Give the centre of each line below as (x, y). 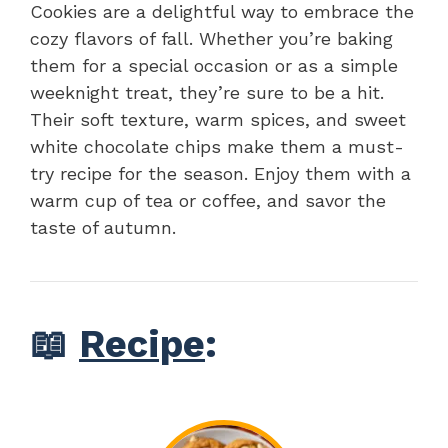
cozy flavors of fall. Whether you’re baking (211, 38)
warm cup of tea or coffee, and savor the (208, 200)
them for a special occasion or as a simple (214, 65)
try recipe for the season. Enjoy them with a (220, 173)
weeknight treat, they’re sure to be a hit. (207, 92)
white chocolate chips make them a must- (217, 146)
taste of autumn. (103, 227)
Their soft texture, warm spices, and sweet (218, 119)
